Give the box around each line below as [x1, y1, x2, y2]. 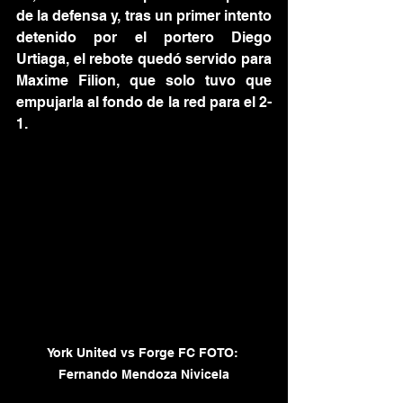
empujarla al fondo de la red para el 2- [16, 94, 272, 112]
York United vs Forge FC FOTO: [46, 345, 242, 361]
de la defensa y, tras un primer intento [16, 7, 272, 25]
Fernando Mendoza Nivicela [58, 367, 229, 382]
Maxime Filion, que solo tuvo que [16, 72, 272, 90]
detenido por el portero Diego [16, 29, 272, 47]
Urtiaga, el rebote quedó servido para [16, 50, 272, 68]
